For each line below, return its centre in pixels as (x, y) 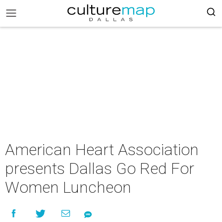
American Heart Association (102, 150)
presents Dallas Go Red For (100, 168)
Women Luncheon (68, 187)
